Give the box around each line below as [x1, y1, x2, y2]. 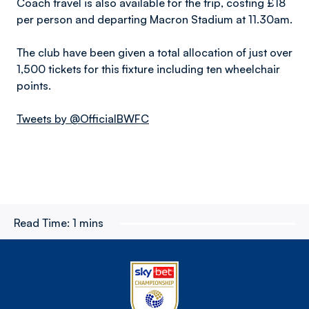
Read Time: [14, 216, 70, 230]
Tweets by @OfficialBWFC [17, 112, 149, 126]
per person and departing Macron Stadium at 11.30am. [17, 12, 292, 26]
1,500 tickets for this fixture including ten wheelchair [17, 62, 280, 76]
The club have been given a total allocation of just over [17, 46, 292, 59]
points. [17, 79, 51, 92]
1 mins [72, 216, 103, 230]
